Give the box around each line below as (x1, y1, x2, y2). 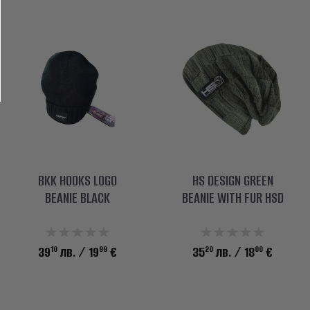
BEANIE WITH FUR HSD (181, 188, 284, 208)
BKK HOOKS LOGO (38, 170, 117, 190)
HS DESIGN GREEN (192, 170, 273, 190)
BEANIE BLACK (45, 188, 110, 208)
